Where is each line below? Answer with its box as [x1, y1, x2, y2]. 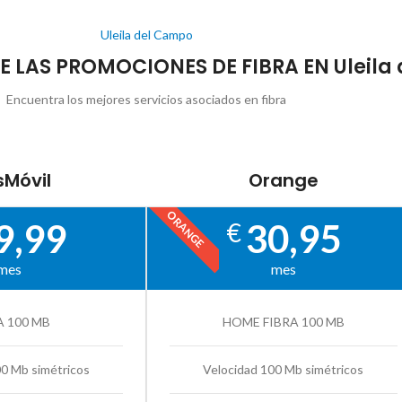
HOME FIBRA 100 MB [222, 314, 345, 330]
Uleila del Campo [100, 27, 193, 43]
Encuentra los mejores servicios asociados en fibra [6, 92, 286, 108]
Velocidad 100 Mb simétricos [203, 362, 364, 378]
